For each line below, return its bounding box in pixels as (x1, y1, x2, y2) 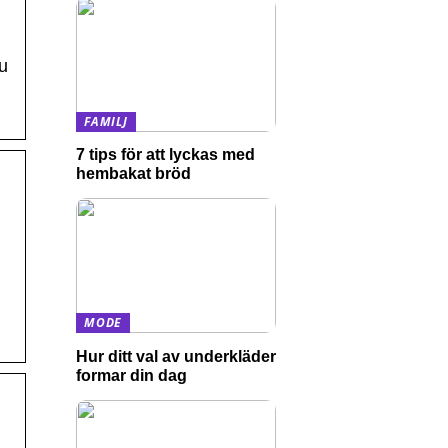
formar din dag (76, 366, 187, 384)
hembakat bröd (76, 165, 191, 182)
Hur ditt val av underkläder (76, 347, 276, 365)
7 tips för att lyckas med (76, 146, 255, 163)
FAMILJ (84, 112, 128, 130)
